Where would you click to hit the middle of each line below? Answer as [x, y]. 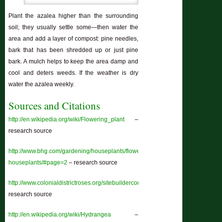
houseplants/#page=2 [38, 162]
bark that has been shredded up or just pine [73, 50]
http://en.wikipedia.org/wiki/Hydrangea [60, 214]
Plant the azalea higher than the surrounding [73, 16]
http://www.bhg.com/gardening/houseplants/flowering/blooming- [94, 151]
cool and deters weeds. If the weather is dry [73, 73]
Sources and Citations [55, 105]
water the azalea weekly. [42, 84]
